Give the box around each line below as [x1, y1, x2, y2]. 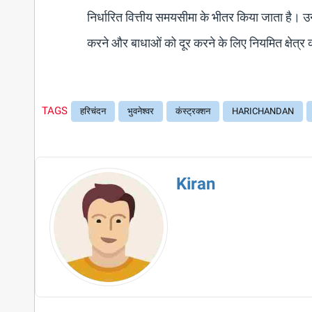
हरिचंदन [79, 106, 106, 116]
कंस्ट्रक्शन [175, 106, 210, 116]
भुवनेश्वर [127, 106, 154, 116]
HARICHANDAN [231, 106, 294, 116]
